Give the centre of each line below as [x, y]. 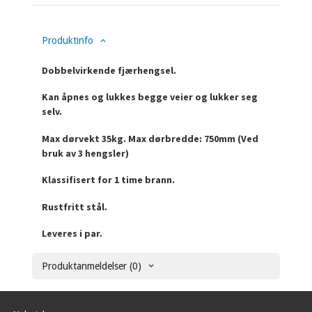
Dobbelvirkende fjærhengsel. [109, 70]
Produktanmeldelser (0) [92, 266]
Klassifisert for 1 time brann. [109, 180]
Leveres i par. [72, 234]
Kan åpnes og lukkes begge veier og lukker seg [150, 97]
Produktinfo [68, 40]
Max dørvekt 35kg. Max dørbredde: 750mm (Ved [150, 138]
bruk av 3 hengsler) [86, 153]
